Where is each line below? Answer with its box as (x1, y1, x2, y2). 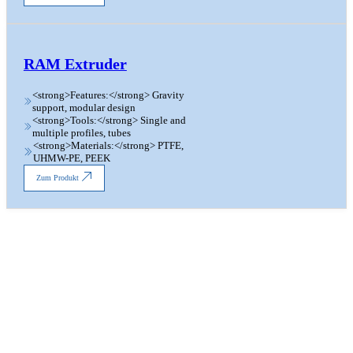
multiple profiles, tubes (32, 126, 131, 139)
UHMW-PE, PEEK (32, 151, 110, 164)
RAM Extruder (23, 56, 127, 73)
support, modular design (32, 101, 136, 113)
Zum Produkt (35, 173, 79, 183)
